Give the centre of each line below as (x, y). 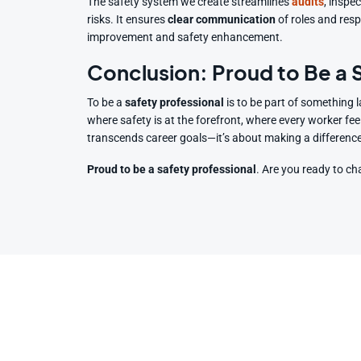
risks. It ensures (128, 20)
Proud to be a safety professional (172, 170)
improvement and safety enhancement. (185, 38)
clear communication (222, 20)
